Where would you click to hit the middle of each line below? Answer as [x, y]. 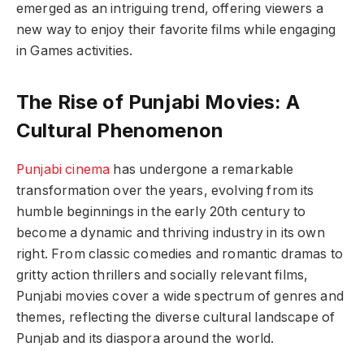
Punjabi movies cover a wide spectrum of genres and [180, 296]
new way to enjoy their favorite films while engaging [176, 29]
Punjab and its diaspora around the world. [145, 338]
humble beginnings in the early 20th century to [161, 211]
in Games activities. [75, 50]
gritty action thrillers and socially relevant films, [162, 275]
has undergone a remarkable [202, 169]
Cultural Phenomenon [120, 130]
